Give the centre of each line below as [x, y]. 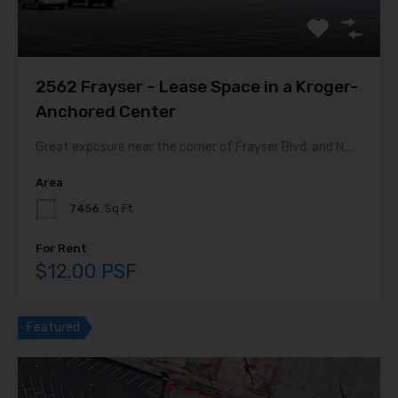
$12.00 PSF [86, 271]
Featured [53, 327]
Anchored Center [106, 111]
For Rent [61, 248]
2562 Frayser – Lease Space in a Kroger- [197, 86]
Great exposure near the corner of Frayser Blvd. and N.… [195, 147]
